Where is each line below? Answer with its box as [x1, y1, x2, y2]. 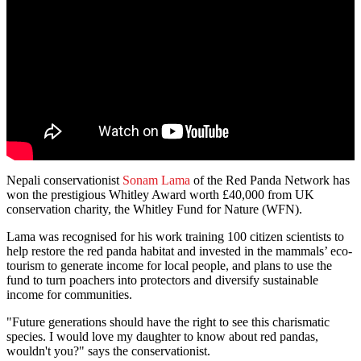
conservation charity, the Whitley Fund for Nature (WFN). [6, 202, 302, 217]
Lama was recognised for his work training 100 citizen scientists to [6, 230, 344, 244]
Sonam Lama [122, 173, 190, 188]
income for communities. [6, 288, 132, 302]
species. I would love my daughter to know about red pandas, [6, 330, 318, 344]
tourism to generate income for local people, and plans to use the [6, 259, 332, 273]
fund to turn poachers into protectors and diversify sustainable [6, 273, 318, 288]
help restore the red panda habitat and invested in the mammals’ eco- [6, 244, 352, 259]
